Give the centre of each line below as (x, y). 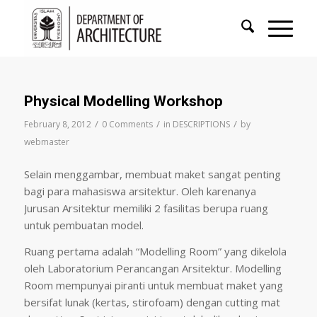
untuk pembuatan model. (83, 225)
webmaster (46, 142)
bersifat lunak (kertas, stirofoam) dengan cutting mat (152, 302)
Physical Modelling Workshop (123, 101)
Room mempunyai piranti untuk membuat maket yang (153, 285)
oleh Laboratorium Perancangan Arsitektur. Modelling (152, 268)
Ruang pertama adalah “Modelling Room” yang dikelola (155, 251)
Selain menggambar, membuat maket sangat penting (152, 174)
